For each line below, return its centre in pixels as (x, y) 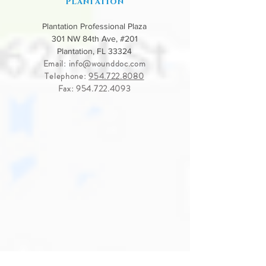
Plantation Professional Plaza (94, 26)
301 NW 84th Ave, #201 (94, 39)
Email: (56, 64)
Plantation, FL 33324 (94, 51)
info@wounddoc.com (107, 64)
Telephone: (67, 76)
